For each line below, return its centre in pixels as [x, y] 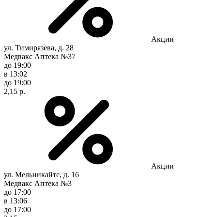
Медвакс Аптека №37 [40, 56]
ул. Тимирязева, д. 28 [39, 47]
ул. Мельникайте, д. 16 [41, 174]
